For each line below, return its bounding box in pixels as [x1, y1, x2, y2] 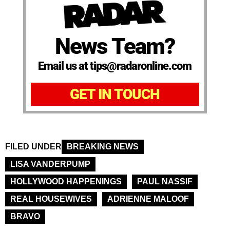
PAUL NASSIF [137, 177, 193, 186]
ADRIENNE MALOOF [107, 195, 189, 204]
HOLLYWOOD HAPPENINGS [10, 177, 122, 186]
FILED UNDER [5, 142, 62, 151]
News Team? [55, 33, 175, 60]
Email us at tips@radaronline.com [38, 60, 192, 73]
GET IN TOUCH [70, 86, 160, 103]
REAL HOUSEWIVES [10, 195, 92, 204]
